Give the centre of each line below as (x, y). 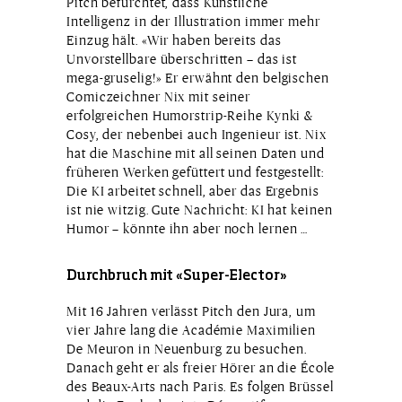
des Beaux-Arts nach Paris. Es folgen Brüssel (200, 386)
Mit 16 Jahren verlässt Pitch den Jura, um (191, 310)
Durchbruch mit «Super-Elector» (177, 275)
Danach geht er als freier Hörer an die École (201, 367)
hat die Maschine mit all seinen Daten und (196, 153)
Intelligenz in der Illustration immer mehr (193, 21)
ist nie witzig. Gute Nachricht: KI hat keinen (200, 209)
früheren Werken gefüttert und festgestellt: (195, 171)
